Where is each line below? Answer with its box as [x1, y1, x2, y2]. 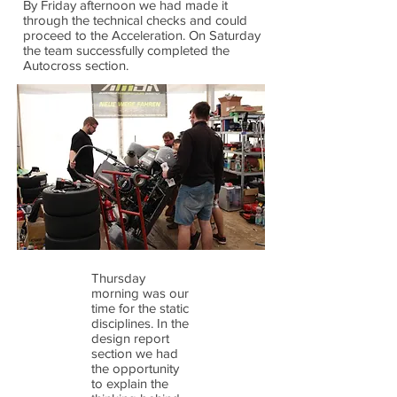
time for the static [91, 300, 189, 315]
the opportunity [91, 361, 179, 376]
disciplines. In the [91, 315, 189, 331]
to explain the [91, 376, 168, 391]
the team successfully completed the [23, 43, 230, 58]
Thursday [91, 270, 145, 285]
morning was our [91, 285, 189, 300]
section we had [91, 346, 178, 361]
